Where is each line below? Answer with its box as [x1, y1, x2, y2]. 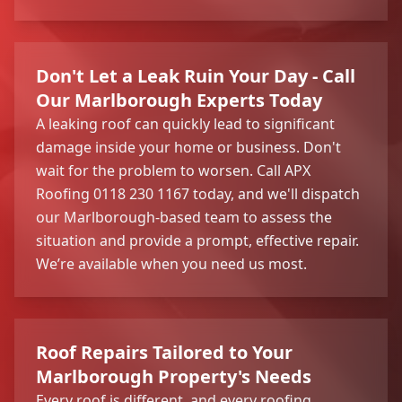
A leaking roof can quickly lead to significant [36, 113, 335, 134]
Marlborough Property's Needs [36, 363, 311, 389]
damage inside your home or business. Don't [36, 136, 341, 157]
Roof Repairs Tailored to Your [36, 339, 293, 364]
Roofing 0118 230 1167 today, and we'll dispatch [36, 183, 360, 204]
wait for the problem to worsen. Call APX [36, 160, 310, 180]
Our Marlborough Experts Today [36, 87, 322, 112]
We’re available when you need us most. [36, 253, 307, 274]
